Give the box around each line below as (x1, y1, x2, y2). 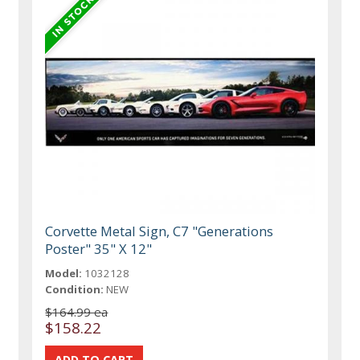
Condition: (45, 282, 104, 297)
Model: (45, 266, 83, 281)
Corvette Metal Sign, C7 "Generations (45, 222, 274, 241)
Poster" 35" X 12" (45, 239, 153, 259)
